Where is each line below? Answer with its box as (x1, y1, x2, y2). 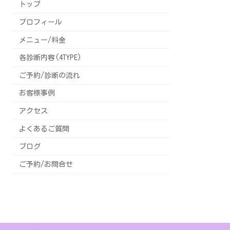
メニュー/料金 (19, 36, 66, 44)
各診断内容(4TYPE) (19, 54, 82, 62)
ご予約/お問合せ (19, 160, 73, 168)
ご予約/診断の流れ (19, 71, 81, 79)
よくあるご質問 (19, 125, 70, 132)
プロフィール (19, 18, 63, 26)
